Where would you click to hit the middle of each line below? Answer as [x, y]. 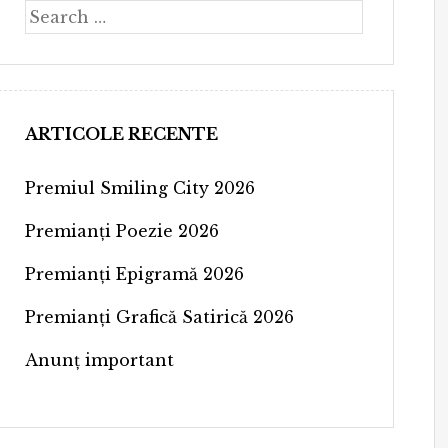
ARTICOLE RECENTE [121, 133]
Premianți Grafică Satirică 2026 [159, 316]
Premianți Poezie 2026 [121, 230]
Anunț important [99, 359]
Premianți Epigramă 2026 [134, 273]
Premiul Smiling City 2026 [139, 187]
